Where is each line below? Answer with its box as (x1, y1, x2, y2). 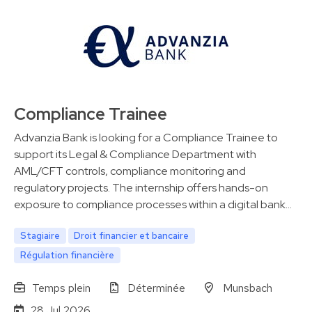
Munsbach (222, 280, 272, 295)
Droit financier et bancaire (74, 229, 189, 242)
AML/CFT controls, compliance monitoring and (14, 164, 246, 179)
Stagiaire (19, 229, 60, 242)
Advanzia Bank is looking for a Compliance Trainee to (14, 130, 278, 146)
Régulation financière (19, 249, 114, 262)
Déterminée (127, 280, 186, 295)
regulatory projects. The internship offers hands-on (14, 180, 268, 196)
